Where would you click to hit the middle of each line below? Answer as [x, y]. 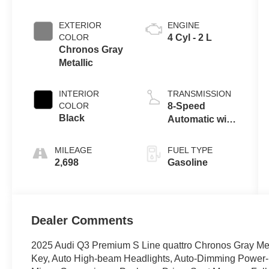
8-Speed [186, 106]
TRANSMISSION [199, 93]
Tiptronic [188, 132]
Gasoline [187, 162]
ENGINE [183, 25]
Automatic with [201, 119]
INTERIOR [79, 93]
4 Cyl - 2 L [189, 37]
